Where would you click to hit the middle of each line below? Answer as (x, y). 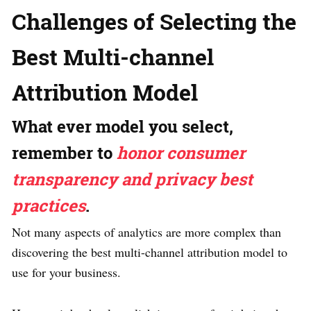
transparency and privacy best (132, 179)
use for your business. (66, 272)
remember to (64, 152)
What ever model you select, (123, 126)
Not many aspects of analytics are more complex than (146, 232)
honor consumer (181, 152)
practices (49, 205)
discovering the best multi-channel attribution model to (150, 252)
